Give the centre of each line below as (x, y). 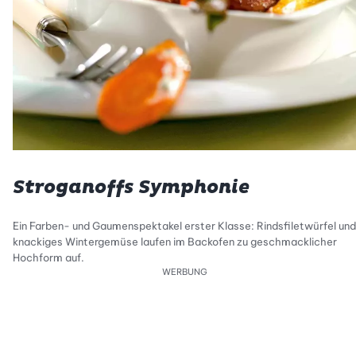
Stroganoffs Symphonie (131, 188)
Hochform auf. (48, 258)
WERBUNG (184, 272)
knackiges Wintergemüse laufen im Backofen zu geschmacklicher (175, 242)
